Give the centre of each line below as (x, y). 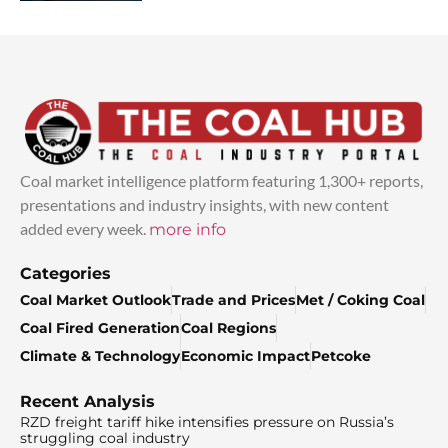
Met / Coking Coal (360, 300)
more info (187, 230)
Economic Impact (245, 356)
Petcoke (341, 356)
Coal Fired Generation (100, 328)
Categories (65, 274)
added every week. (84, 229)
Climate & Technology (100, 356)
